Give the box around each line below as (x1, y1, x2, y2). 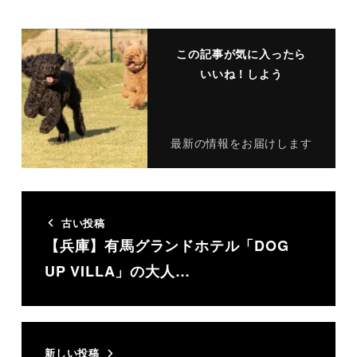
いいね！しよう (199, 65, 283, 82)
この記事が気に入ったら (176, 45, 307, 62)
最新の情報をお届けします (170, 134, 312, 151)
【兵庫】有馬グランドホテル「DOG (44, 234, 289, 256)
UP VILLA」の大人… (44, 260, 190, 281)
